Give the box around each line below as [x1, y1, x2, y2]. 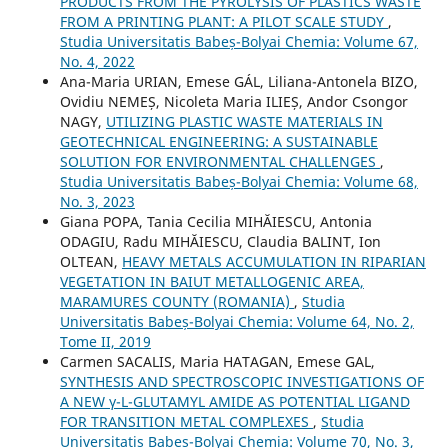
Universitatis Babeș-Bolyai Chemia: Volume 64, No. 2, [59, 311, 414, 331]
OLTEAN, [59, 251, 122, 271]
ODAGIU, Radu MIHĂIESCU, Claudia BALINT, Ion [59, 231, 381, 251]
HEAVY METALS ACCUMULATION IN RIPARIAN [121, 251, 426, 271]
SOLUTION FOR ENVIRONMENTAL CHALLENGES [59, 151, 380, 171]
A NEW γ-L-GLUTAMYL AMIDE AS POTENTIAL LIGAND [59, 391, 410, 411]
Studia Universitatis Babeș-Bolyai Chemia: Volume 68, [59, 171, 418, 191]
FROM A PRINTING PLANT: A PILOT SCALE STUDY [59, 11, 388, 31]
